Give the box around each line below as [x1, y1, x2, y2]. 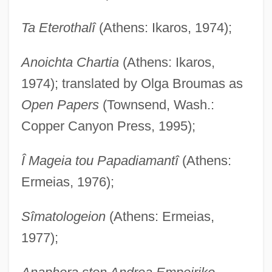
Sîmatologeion [21, 208, 106, 224]
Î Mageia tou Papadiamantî [21, 152, 178, 168]
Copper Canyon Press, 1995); [21, 118, 195, 134]
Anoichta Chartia [21, 54, 119, 70]
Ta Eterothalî [21, 19, 95, 35]
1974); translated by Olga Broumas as [21, 75, 243, 91]
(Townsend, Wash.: [98, 97, 214, 112]
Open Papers [21, 97, 99, 112]
